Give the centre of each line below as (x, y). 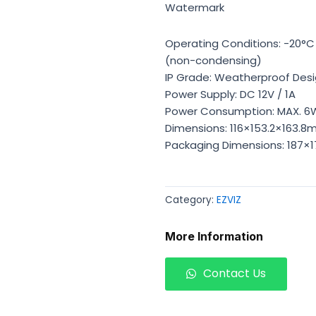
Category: (191, 200)
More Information (214, 237)
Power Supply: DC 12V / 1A (230, 94)
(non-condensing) (213, 60)
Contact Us (235, 274)
